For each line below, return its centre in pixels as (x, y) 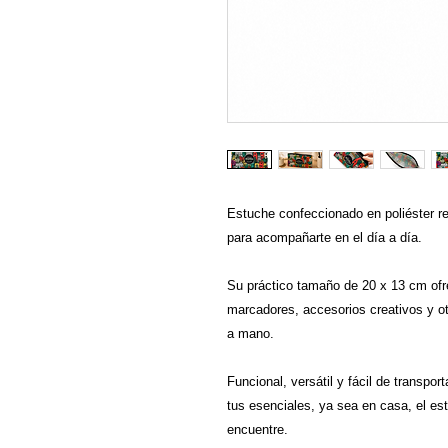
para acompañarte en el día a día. (324, 237)
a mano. (250, 333)
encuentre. (257, 429)
